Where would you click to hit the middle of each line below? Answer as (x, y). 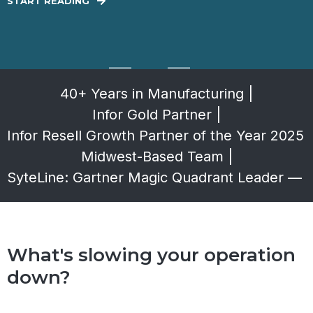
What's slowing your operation (151, 255)
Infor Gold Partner (152, 114)
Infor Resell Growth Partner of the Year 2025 (155, 135)
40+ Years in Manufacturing (152, 93)
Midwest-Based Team (152, 156)
